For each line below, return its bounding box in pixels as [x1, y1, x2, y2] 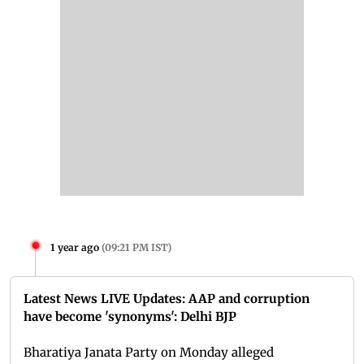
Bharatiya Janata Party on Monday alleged [24, 344, 274, 361]
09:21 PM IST [105, 241, 167, 254]
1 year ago [50, 241, 99, 254]
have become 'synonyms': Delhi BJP [24, 309, 236, 325]
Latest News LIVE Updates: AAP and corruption [24, 291, 310, 307]
